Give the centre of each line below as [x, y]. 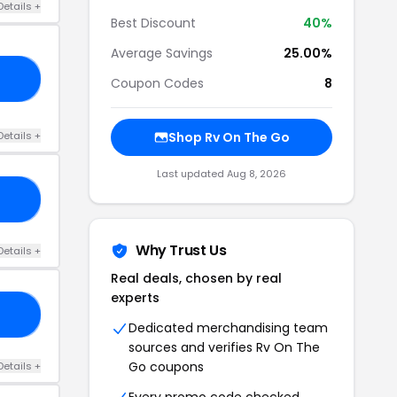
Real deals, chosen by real [196, 278]
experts [135, 298]
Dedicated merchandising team [228, 328]
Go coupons [166, 367]
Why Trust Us [181, 250]
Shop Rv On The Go [229, 137]
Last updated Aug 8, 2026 [222, 174]
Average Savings [162, 53]
